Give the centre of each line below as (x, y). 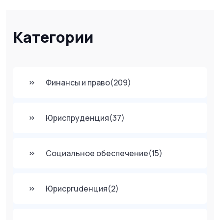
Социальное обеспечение (97, 153)
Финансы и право (78, 82)
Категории (53, 37)
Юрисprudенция (77, 188)
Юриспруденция (77, 118)
